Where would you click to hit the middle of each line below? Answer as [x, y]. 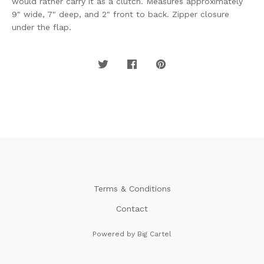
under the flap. [42, 27]
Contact [132, 209]
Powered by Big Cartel [132, 234]
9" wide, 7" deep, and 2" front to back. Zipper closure [121, 14]
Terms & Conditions [132, 189]
